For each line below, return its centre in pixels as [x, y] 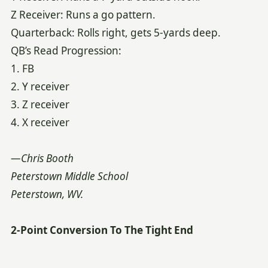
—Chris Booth [42, 159]
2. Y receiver [40, 87]
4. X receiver [40, 123]
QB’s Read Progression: [66, 51]
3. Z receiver [40, 105]
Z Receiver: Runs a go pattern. [83, 15]
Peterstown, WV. [47, 194]
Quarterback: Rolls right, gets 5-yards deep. [115, 33]
